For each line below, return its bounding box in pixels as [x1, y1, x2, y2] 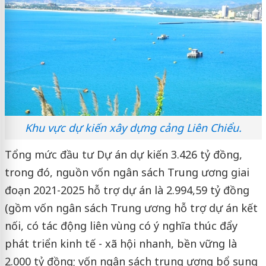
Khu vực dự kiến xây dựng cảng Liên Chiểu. [24, 120, 242, 135]
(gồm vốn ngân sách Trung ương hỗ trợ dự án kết [4, 200, 258, 215]
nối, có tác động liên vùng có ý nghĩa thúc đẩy [4, 218, 237, 233]
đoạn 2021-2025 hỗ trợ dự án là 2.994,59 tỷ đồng [4, 182, 249, 197]
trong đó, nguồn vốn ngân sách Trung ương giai [4, 164, 249, 179]
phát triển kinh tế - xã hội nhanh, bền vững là [4, 236, 237, 251]
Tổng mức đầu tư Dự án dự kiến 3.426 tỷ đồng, [4, 147, 242, 161]
